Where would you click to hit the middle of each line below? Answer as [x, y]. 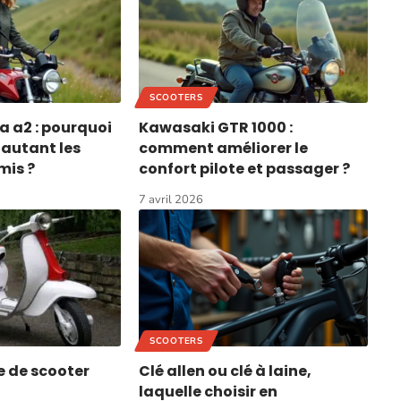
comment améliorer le [224, 148]
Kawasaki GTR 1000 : [216, 127]
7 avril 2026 [171, 199]
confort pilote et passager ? [245, 168]
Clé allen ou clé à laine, [226, 371]
